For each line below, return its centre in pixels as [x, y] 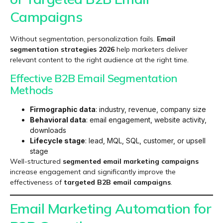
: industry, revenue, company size [151, 110]
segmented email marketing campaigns [131, 162]
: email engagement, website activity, [146, 120]
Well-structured [36, 162]
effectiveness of [37, 182]
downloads [48, 130]
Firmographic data [63, 110]
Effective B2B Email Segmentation [94, 78]
